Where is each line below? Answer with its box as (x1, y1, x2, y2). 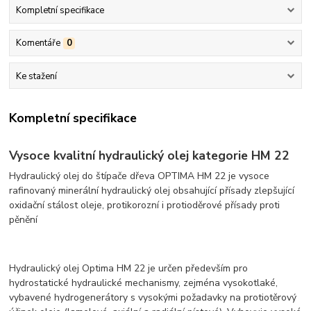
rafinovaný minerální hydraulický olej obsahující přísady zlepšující (9, 184, 295, 198)
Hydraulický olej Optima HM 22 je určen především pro (9, 262, 249, 276)
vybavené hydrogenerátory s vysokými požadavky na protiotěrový (9, 291, 297, 305)
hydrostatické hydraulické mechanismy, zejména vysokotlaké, (9, 276, 278, 290)
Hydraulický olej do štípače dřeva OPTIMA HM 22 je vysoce (9, 169, 270, 183)
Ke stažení (15, 69, 57, 83)
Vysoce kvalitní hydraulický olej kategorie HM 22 (9, 146, 290, 164)
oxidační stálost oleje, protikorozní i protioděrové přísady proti (9, 199, 280, 212)
